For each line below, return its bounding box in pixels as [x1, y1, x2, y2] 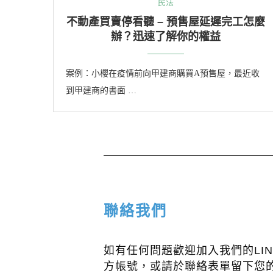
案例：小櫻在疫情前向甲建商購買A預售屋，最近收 [66, 68, 260, 78]
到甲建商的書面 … [66, 85, 136, 95]
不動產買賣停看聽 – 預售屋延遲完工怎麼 [66, 15, 265, 28]
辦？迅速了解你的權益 [111, 30, 221, 43]
